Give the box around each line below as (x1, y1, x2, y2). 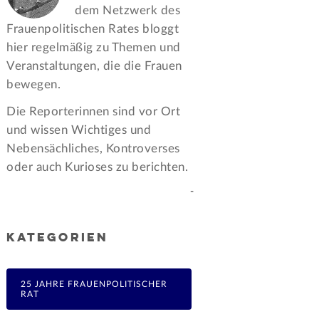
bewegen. (6, 78, 61, 91)
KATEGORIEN (6, 233, 109, 244)
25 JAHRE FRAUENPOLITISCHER (21, 279, 168, 288)
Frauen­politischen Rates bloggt (6, 23, 179, 36)
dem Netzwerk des (75, 4, 181, 17)
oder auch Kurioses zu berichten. (6, 161, 189, 174)
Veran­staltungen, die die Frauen (6, 60, 182, 73)
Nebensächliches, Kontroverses (6, 142, 180, 155)
